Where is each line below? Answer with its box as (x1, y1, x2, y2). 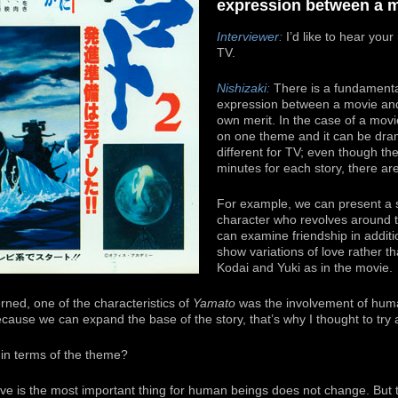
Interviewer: (217, 29, 283, 44)
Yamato (193, 296, 235, 310)
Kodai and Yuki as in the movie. (217, 260, 393, 275)
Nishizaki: (217, 81, 270, 95)
